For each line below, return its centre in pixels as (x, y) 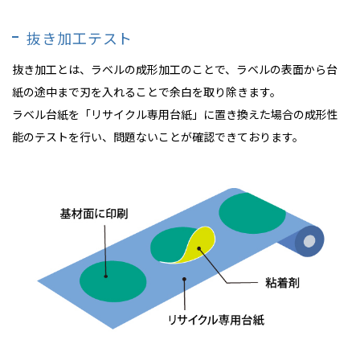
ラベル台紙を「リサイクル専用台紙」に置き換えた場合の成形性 (175, 115)
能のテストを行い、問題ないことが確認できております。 (158, 137)
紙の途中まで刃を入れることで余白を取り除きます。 (147, 92)
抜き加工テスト (80, 38)
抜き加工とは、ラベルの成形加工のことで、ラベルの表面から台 (175, 70)
